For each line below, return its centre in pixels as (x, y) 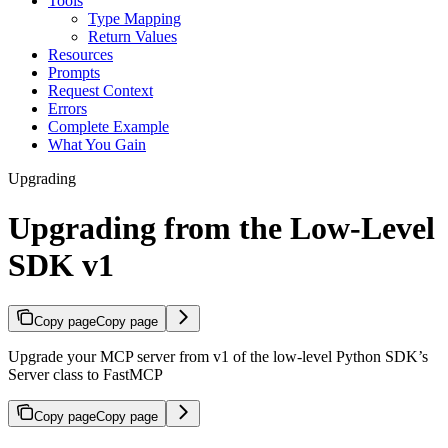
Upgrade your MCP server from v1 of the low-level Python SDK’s (218, 357)
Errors (67, 109)
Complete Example (108, 127)
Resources (80, 55)
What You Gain (97, 145)
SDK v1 (61, 264)
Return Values (132, 37)
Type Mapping (134, 19)
